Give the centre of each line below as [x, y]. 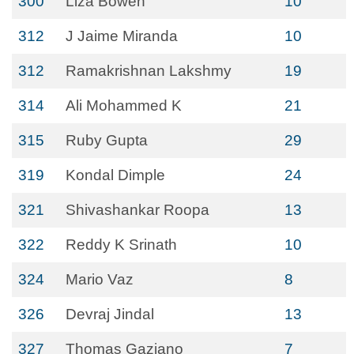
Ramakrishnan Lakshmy [149, 71]
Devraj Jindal [110, 314]
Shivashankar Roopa [137, 210]
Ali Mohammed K [124, 105]
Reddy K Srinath [121, 245]
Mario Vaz [100, 279]
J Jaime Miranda [122, 36]
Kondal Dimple [115, 175]
